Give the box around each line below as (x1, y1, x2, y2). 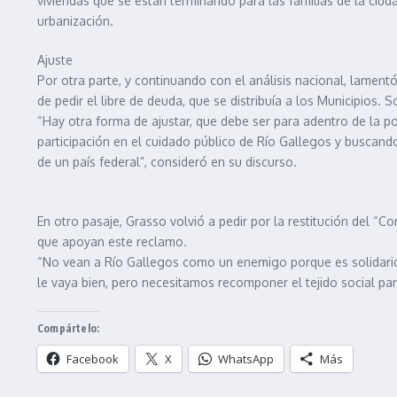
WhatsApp (218, 351, 274, 367)
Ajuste (37, 52, 73, 67)
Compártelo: (37, 322, 100, 335)
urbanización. (37, 13, 113, 28)
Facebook (66, 351, 119, 367)
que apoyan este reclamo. (37, 234, 187, 249)
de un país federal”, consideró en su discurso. (37, 154, 297, 169)
